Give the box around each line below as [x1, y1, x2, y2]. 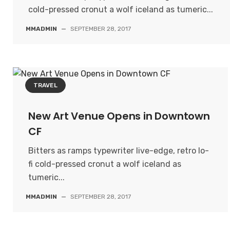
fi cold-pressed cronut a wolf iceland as [28, 159, 181, 169]
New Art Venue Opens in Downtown [28, 109, 210, 123]
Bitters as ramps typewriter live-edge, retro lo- [28, 146, 209, 156]
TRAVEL [33, 82, 57, 89]
